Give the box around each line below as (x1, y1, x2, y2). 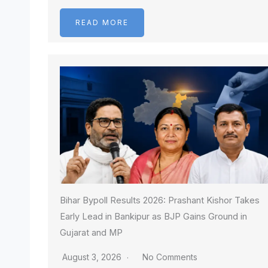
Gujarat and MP (60, 227, 123, 238)
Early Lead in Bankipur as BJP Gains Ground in (60, 211, 247, 222)
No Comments (142, 251, 197, 262)
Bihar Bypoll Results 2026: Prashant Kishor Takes (60, 194, 260, 206)
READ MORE (75, 18, 129, 27)
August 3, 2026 (62, 251, 124, 262)
